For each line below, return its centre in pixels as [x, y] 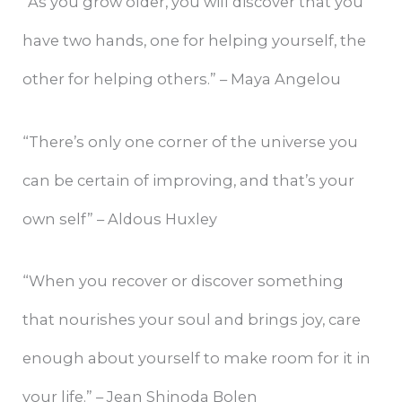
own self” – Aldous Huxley [120, 218]
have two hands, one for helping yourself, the [195, 41]
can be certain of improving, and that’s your [189, 180]
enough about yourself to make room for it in [197, 358]
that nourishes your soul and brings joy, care [192, 319]
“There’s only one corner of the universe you [191, 141]
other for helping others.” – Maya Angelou [182, 79]
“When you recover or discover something [184, 280]
